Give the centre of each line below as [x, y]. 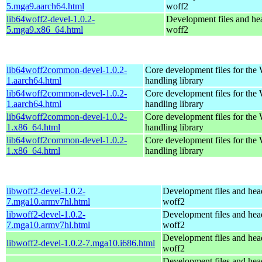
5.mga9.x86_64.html [45, 29]
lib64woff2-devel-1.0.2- [51, 19]
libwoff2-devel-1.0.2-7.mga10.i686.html [81, 243]
